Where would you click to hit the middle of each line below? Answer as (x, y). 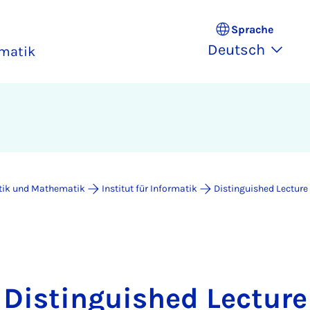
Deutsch (236, 50)
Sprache (252, 29)
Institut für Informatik (149, 189)
